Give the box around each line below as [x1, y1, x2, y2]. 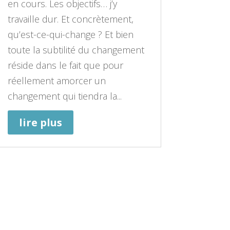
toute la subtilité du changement [7, 44, 144, 56]
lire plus [18, 116, 62, 130]
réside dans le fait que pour [7, 59, 123, 72]
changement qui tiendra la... [7, 90, 122, 103]
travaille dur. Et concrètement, [7, 13, 133, 26]
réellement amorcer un [7, 74, 106, 87]
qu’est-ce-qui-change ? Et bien [7, 28, 133, 41]
